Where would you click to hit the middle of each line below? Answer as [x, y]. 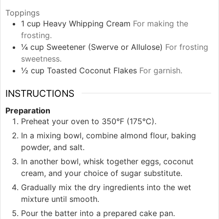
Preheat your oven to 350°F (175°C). [89, 121]
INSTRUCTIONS [40, 93]
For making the [161, 23]
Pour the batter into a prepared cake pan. [98, 213]
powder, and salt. [53, 147]
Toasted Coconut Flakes [92, 70]
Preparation [28, 110]
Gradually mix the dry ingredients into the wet [106, 187]
